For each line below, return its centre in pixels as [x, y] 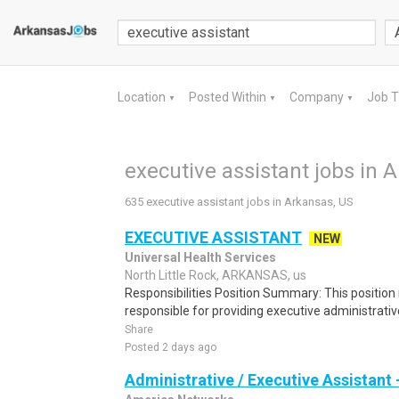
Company [318, 97]
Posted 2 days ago [171, 347]
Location [143, 97]
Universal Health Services [200, 257]
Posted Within [229, 97]
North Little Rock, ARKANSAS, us [216, 275]
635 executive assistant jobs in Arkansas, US [239, 202]
